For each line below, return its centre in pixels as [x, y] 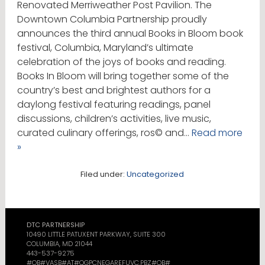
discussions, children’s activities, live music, [114, 119]
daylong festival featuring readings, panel [114, 105]
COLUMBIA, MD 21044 [59, 244]
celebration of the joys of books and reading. [121, 62]
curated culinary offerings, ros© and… [104, 133]
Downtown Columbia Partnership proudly [112, 20]
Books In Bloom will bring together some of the [123, 76]
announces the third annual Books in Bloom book [130, 34]
